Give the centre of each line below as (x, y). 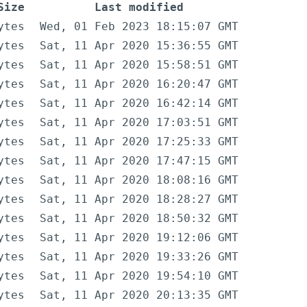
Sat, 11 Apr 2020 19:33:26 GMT (139, 257)
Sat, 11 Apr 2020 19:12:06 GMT (139, 238)
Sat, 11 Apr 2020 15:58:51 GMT (139, 65)
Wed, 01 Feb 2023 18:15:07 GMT (139, 27)
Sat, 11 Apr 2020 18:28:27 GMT (139, 199)
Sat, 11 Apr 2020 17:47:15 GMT (139, 161)
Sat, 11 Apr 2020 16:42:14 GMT (139, 103)
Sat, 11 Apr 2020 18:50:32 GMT (139, 219)
